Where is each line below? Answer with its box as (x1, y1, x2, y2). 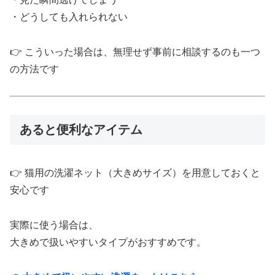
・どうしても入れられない (10, 12, 128, 23)
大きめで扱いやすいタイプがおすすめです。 (10, 237, 206, 247)
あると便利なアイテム (20, 122, 142, 136)
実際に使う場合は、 (10, 220, 98, 230)
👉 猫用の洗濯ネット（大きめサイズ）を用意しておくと (10, 168, 260, 179)
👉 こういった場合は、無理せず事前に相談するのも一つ (10, 47, 260, 58)
